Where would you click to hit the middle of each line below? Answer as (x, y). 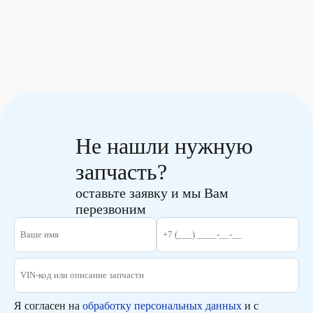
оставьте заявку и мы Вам (152, 193)
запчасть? (121, 172)
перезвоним (111, 209)
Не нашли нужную (164, 146)
